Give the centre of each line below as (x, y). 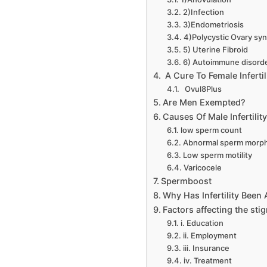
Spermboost (187, 181)
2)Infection (203, 12)
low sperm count (211, 130)
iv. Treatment (207, 260)
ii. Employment (209, 235)
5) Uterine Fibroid (215, 49)
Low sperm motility (217, 155)
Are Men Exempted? (204, 102)
